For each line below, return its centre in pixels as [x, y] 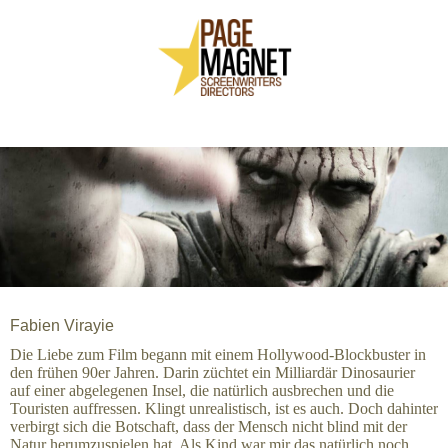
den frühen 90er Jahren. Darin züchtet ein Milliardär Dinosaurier [212, 373]
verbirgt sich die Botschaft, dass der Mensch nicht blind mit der [208, 427]
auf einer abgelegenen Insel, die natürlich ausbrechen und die [202, 391]
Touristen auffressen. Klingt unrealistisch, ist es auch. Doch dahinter [224, 409]
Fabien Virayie [62, 325]
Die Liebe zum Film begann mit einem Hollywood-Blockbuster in [218, 355]
